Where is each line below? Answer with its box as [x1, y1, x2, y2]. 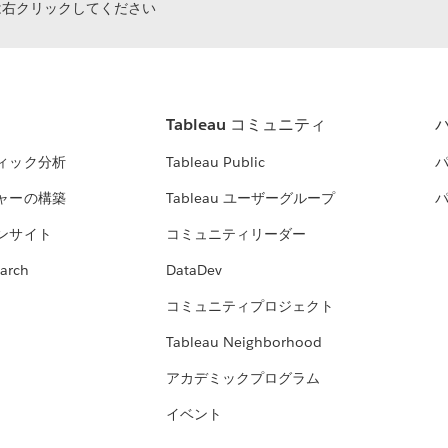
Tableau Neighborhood [165, 333, 323, 352]
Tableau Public [165, 153, 265, 172]
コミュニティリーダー [165, 225, 306, 244]
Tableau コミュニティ [165, 114, 326, 136]
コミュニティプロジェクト [165, 297, 334, 316]
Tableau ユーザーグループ [165, 189, 335, 208]
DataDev [165, 261, 222, 280]
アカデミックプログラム [165, 369, 320, 388]
